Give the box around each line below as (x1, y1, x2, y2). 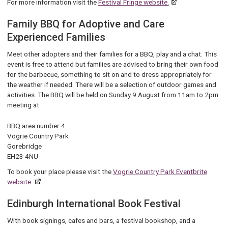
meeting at (7, 101, 41, 109)
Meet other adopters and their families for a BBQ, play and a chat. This (7, 50, 217, 59)
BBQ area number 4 (7, 121, 67, 130)
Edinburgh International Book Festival (7, 197, 186, 210)
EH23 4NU (7, 152, 38, 160)
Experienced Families (7, 31, 108, 44)
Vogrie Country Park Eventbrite (112, 167, 207, 176)
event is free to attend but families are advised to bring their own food (7, 60, 218, 69)
